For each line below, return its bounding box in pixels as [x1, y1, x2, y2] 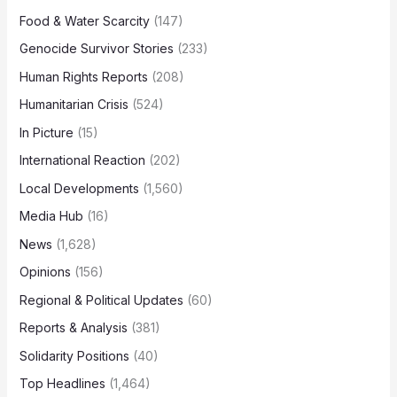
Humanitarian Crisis [19, 97, 128, 113]
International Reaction [19, 152, 145, 168]
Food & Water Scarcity [19, 12, 150, 28]
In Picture [19, 124, 74, 140]
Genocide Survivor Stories [19, 41, 174, 57]
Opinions [19, 264, 71, 280]
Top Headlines [19, 376, 105, 392]
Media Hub [19, 208, 83, 224]
